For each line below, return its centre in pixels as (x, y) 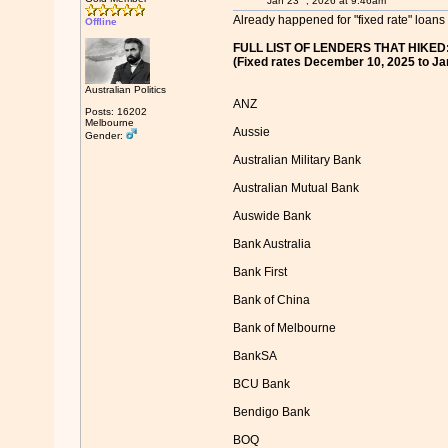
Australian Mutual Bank (295, 188)
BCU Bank (261, 384)
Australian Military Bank (296, 160)
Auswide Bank (271, 216)
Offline (100, 21)
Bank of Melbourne (284, 328)
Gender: (105, 135)
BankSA (254, 356)
